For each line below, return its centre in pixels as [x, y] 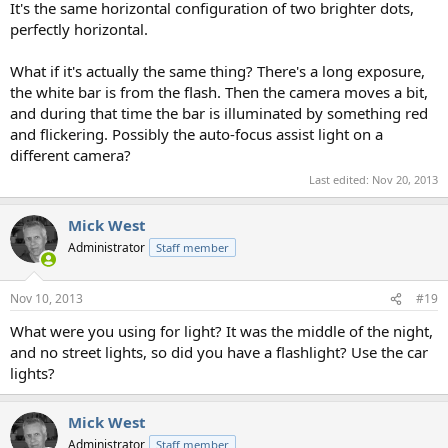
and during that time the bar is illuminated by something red [219, 113]
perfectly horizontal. [79, 29]
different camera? [70, 155]
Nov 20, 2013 [405, 179]
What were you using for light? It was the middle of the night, [221, 331]
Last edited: [340, 179]
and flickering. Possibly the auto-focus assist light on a [196, 134]
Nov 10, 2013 [46, 299]
